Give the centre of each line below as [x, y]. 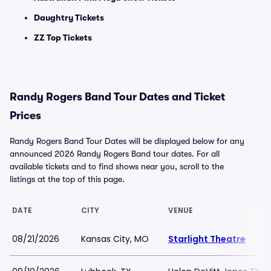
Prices [25, 116]
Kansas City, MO [115, 239]
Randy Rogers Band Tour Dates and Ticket [117, 97]
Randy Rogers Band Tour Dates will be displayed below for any [127, 141]
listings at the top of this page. [67, 179]
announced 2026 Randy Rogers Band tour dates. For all [115, 154]
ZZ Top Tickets [63, 38]
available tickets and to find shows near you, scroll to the [117, 166]
